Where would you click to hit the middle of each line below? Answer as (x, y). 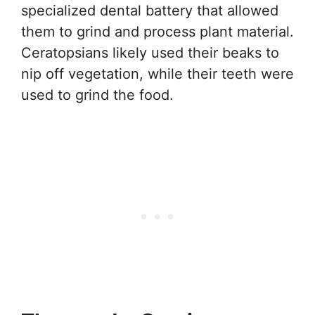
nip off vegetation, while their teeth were (157, 74)
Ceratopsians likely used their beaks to (150, 53)
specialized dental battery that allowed (150, 11)
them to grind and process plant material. (157, 32)
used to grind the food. (97, 95)
